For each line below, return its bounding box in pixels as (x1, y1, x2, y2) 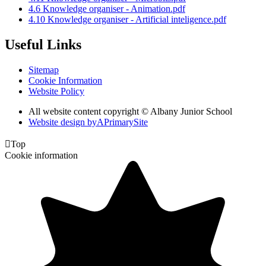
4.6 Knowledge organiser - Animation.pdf (28, 4, 185, 14)
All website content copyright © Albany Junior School (28, 106, 232, 116)
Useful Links (5, 36, 81, 52)
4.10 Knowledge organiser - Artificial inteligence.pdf (28, 14, 226, 25)
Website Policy (28, 85, 84, 96)
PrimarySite (104, 116, 148, 127)
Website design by (28, 116, 97, 127)
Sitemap (28, 64, 59, 75)
